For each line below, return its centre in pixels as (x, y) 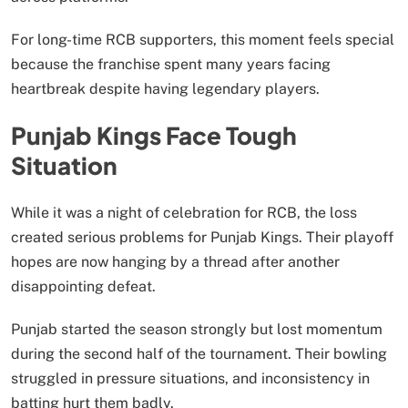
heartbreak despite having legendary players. (165, 88)
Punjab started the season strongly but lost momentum (197, 330)
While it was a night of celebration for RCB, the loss (184, 213)
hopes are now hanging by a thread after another (175, 262)
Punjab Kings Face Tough (154, 136)
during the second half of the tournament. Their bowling (199, 354)
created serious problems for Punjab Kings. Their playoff (202, 238)
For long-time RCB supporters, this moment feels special (203, 39)
